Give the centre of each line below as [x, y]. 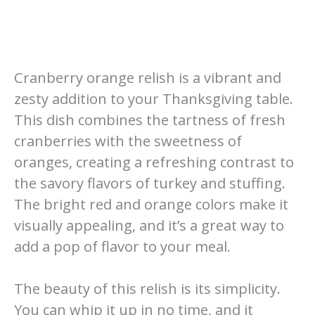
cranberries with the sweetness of [128, 141]
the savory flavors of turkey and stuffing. [150, 184]
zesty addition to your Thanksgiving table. [154, 99]
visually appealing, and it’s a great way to [149, 226]
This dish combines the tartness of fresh [150, 120]
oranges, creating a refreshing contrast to [154, 162]
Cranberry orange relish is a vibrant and [148, 78]
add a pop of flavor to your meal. [122, 247]
